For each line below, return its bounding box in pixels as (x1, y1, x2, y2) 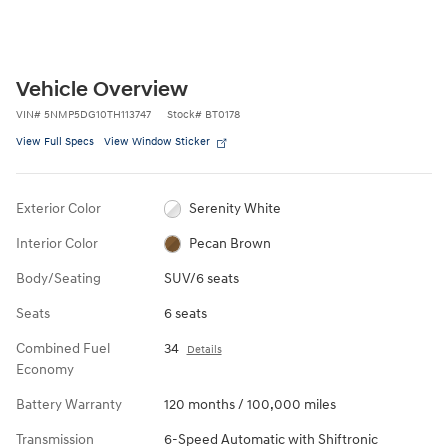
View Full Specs (16, 134, 94, 148)
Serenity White (189, 199, 282, 217)
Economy (16, 360, 74, 378)
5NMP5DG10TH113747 (44, 107, 151, 121)
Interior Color (16, 234, 98, 252)
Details (186, 342, 222, 356)
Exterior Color (16, 199, 101, 217)
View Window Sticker (104, 134, 210, 148)
